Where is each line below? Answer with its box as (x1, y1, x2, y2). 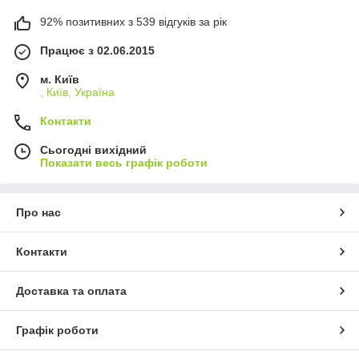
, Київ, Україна (40, 85, 115, 99)
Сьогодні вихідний (40, 143, 147, 156)
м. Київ (40, 72, 79, 86)
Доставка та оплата (16, 284, 127, 297)
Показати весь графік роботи (40, 155, 208, 169)
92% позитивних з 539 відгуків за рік (40, 14, 227, 28)
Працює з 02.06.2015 (40, 43, 155, 57)
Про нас (16, 205, 61, 219)
